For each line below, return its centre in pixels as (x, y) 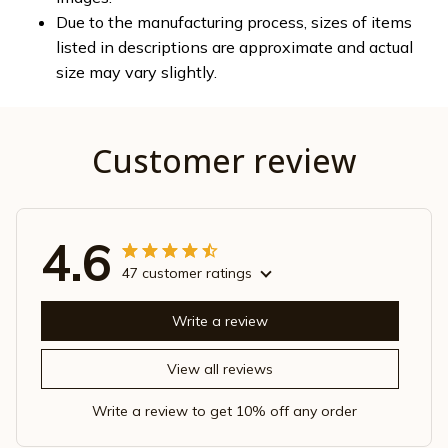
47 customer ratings (187, 272)
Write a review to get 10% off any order (224, 410)
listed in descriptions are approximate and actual (234, 47)
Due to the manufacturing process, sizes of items (234, 22)
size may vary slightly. (136, 72)
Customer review (224, 160)
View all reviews (220, 369)
